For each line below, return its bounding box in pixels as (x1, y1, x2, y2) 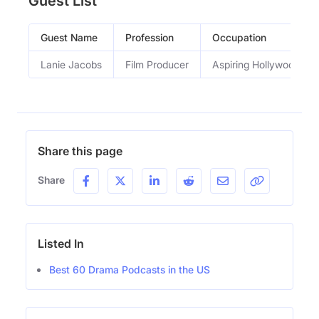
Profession (125, 31, 174, 43)
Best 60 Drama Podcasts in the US (49, 263, 210, 276)
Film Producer (125, 58, 189, 70)
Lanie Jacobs (41, 58, 102, 70)
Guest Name (41, 31, 98, 43)
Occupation (212, 31, 266, 43)
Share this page (38, 143, 122, 158)
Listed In (38, 236, 84, 251)
